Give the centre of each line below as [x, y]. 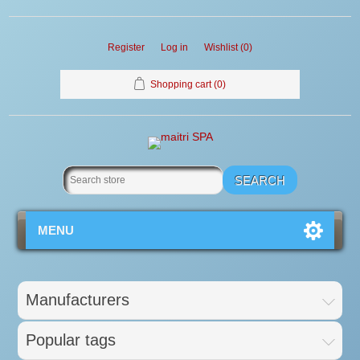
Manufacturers [78, 300]
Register [126, 47]
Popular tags [71, 340]
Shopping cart [181, 84]
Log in [174, 47]
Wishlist [221, 47]
